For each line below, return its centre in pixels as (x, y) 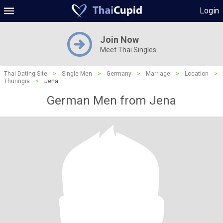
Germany (119, 74)
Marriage (158, 74)
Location (197, 74)
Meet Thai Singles (128, 50)
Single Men (77, 74)
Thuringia (17, 81)
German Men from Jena (111, 101)
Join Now (119, 40)
